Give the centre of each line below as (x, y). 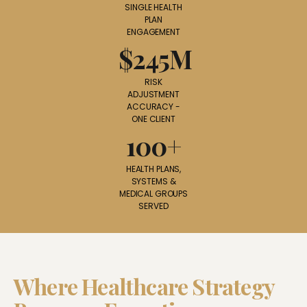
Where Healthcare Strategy (144, 286)
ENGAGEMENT (153, 32)
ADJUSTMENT (153, 94)
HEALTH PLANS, (153, 169)
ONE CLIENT (153, 119)
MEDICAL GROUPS (153, 193)
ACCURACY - (153, 106)
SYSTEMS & (153, 181)
